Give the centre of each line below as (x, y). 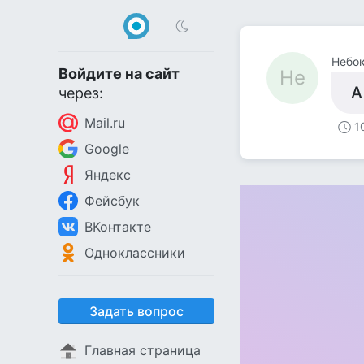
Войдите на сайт (119, 74)
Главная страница (143, 350)
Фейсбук (112, 201)
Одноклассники (135, 253)
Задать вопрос (136, 311)
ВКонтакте (118, 227)
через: (81, 93)
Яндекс (108, 175)
